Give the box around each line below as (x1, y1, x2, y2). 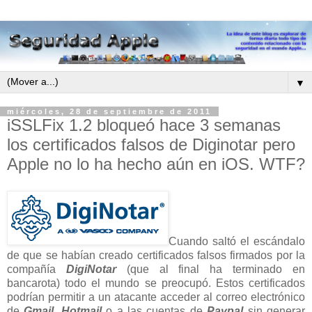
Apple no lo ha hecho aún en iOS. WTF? (7, 155, 305, 174)
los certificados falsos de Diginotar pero (7, 135, 295, 155)
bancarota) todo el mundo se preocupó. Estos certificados (7, 276, 305, 289)
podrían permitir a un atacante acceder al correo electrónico (7, 290, 305, 303)
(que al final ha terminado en (116, 263, 306, 275)
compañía (7, 263, 66, 275)
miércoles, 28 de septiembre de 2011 (7, 107, 212, 116)
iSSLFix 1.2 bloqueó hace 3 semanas (7, 116, 281, 135)
